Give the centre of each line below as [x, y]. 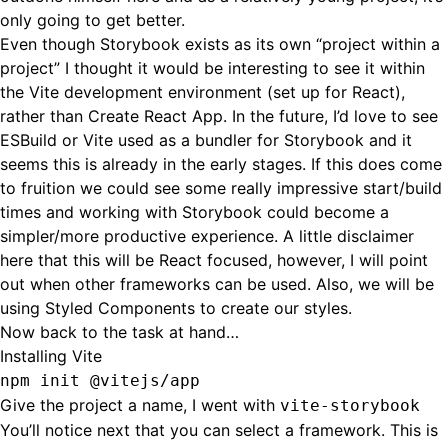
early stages [256, 164]
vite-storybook [350, 405]
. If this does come [372, 164]
